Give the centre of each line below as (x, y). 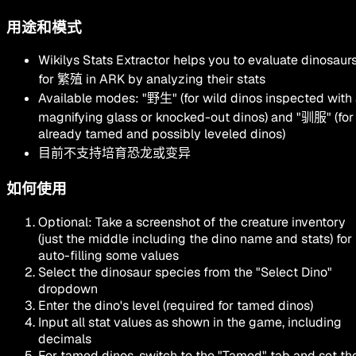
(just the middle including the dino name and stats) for (195, 238)
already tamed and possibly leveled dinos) (162, 134)
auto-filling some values (108, 255)
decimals (65, 339)
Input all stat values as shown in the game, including (190, 322)
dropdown (68, 288)
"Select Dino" (294, 272)
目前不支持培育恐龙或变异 (114, 153)
